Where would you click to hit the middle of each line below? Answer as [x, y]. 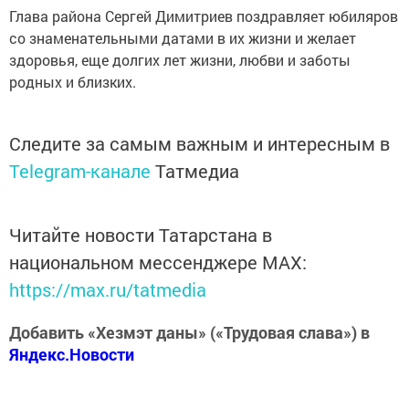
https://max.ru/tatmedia [108, 290]
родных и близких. [73, 82]
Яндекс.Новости [72, 355]
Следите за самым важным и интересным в [199, 144]
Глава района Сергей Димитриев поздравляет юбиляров [204, 16]
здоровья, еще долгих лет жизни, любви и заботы [180, 60]
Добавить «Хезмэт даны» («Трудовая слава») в [189, 333]
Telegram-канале [80, 171]
